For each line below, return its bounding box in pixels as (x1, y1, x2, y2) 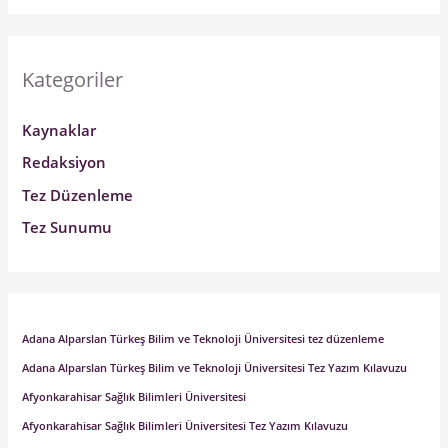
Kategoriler (22, 66, 124, 94)
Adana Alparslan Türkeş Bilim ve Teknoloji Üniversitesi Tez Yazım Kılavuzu (22, 360, 408, 375)
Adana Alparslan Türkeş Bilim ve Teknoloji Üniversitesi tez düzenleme (22, 331, 385, 346)
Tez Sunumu (22, 217, 113, 238)
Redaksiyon (22, 152, 107, 173)
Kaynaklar (22, 119, 97, 140)
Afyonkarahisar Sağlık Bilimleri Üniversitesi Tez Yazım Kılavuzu (22, 418, 349, 433)
